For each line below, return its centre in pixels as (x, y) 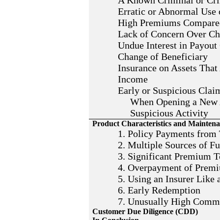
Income (133, 79)
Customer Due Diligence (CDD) (145, 211)
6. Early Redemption (159, 190)
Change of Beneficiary (163, 56)
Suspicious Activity (163, 113)
